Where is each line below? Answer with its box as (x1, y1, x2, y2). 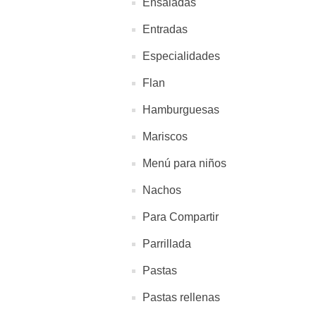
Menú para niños (142, 157, 226, 169)
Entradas (142, 23, 188, 35)
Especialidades (142, 50, 220, 62)
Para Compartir (142, 211, 219, 223)
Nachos (142, 184, 181, 196)
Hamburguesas (142, 104, 219, 116)
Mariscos (142, 130, 188, 142)
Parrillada (142, 238, 191, 250)
